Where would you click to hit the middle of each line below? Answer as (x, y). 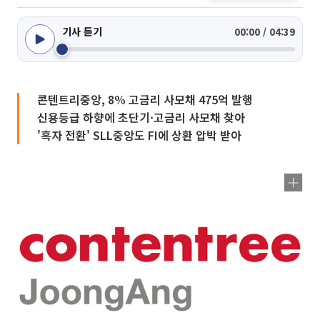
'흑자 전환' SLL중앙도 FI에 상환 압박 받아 (139, 135)
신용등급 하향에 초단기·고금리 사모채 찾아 (141, 117)
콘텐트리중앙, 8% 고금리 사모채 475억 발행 (145, 99)
